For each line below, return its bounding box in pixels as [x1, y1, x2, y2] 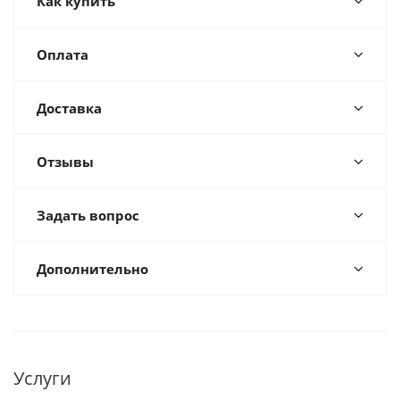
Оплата [37, 46, 88, 64]
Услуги [13, 366, 71, 391]
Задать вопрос [37, 206, 139, 225]
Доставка [37, 99, 102, 118]
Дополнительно [37, 260, 148, 279]
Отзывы [37, 153, 94, 171]
